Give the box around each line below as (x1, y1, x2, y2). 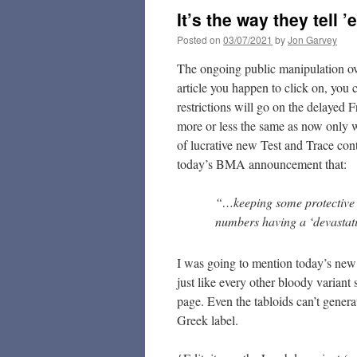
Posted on (177, 33, 221, 46)
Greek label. (177, 312, 238, 328)
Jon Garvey (288, 33, 337, 46)
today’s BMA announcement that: (177, 155, 347, 172)
